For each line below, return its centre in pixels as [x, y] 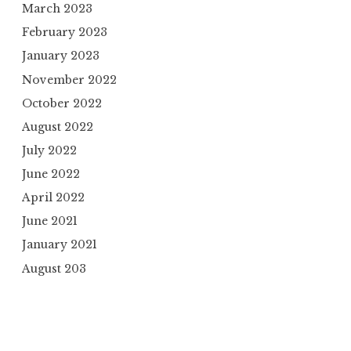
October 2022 [62, 103]
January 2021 [60, 245]
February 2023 [65, 33]
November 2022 [69, 80]
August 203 [54, 268]
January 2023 [61, 56]
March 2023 [57, 9]
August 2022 [58, 127]
